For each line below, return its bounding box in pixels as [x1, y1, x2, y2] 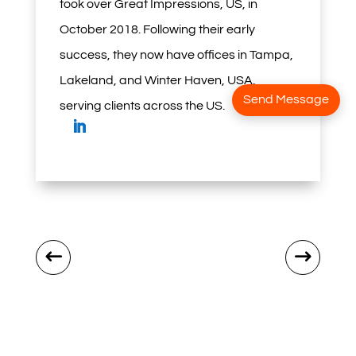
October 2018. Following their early [59, 22, 255, 36]
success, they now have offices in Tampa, [59, 48, 293, 61]
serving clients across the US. [59, 99, 225, 112]
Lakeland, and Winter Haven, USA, [59, 73, 256, 87]
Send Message [243, 93, 329, 106]
